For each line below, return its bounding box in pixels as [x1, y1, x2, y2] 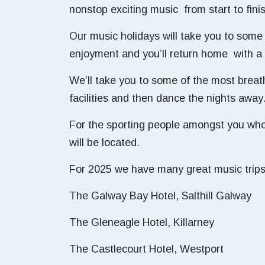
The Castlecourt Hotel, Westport [69, 243, 224, 255]
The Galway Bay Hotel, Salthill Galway [69, 190, 251, 202]
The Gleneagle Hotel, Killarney [69, 216, 214, 228]
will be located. [69, 137, 140, 148]
